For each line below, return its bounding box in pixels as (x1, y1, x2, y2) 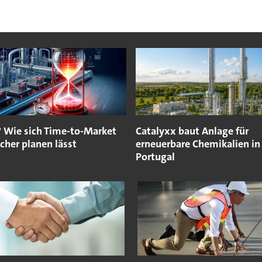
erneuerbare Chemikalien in (135, 137, 260, 151)
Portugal (135, 150, 175, 164)
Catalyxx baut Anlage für (135, 124, 249, 138)
